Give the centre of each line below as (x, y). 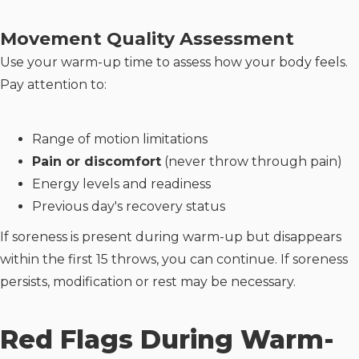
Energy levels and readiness (121, 184)
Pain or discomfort (97, 161)
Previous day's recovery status (129, 206)
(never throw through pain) (252, 161)
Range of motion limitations (120, 139)
